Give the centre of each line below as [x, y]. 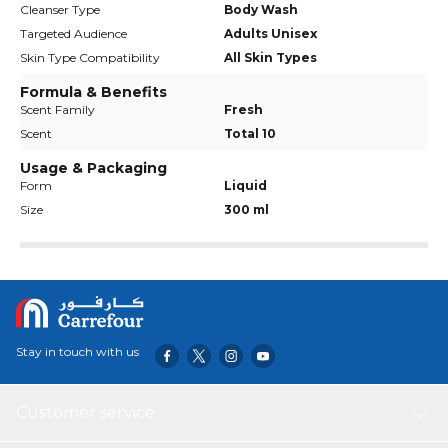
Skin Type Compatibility [90, 57]
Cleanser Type [60, 9]
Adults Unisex [270, 33]
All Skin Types [270, 57]
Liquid [245, 185]
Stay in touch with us [77, 351]
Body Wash [261, 9]
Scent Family [57, 109]
